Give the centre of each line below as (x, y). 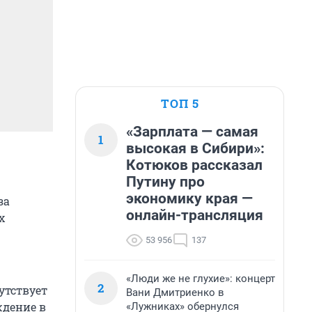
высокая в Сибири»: (195, 148)
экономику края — (189, 198)
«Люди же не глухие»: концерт (201, 279)
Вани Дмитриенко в (175, 292)
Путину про (165, 182)
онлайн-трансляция (195, 215)
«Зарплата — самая (192, 132)
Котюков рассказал (194, 165)
